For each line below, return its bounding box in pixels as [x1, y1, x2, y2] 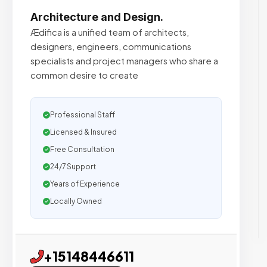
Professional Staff [50, 110, 115, 119]
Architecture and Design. [30, 11, 163, 23]
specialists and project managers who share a [30, 55, 218, 66]
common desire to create [30, 70, 138, 80]
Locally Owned [50, 197, 102, 206]
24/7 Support [50, 162, 96, 171]
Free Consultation [50, 145, 114, 154]
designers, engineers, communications [30, 41, 191, 52]
